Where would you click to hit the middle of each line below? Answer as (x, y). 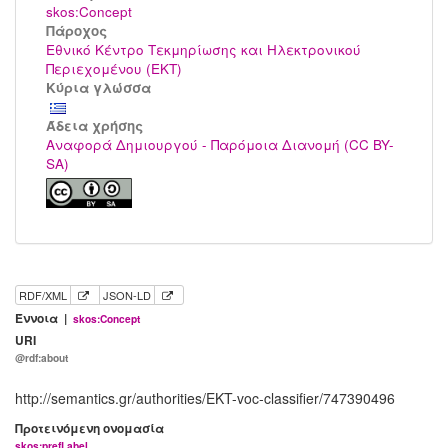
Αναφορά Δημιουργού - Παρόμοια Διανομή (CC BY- (220, 144)
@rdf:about (41, 358)
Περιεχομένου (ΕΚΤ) (114, 68)
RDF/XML (43, 295)
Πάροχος (76, 30)
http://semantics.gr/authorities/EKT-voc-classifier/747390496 (205, 398)
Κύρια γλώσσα (98, 87)
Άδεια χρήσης (94, 125)
